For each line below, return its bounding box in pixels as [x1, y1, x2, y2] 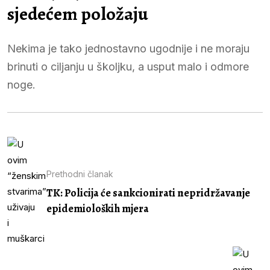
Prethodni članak [46, 169, 113, 180]
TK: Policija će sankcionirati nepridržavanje [46, 186, 250, 201]
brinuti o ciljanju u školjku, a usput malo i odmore [7, 60, 249, 73]
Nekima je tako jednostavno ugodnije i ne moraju [7, 42, 250, 55]
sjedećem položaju [7, 1, 148, 26]
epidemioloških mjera [46, 201, 149, 216]
